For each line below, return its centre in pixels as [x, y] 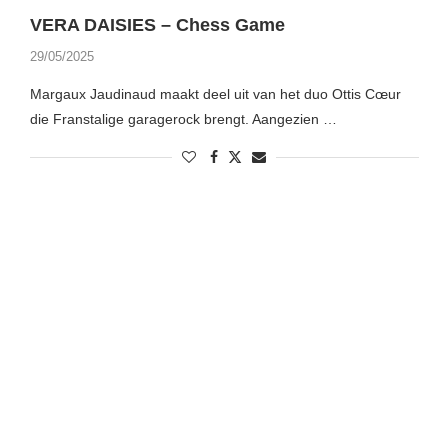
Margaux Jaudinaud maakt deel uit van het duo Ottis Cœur [215, 94]
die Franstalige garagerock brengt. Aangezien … [183, 119]
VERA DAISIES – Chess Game [157, 25]
